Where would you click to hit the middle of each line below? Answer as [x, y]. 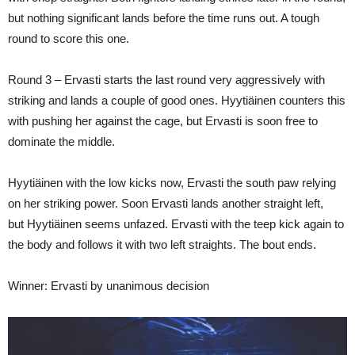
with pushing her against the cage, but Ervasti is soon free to [163, 121]
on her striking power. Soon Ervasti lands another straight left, [166, 204]
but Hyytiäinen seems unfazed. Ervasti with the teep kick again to [176, 224]
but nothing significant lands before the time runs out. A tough [164, 18]
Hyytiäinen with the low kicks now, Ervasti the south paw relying [172, 183]
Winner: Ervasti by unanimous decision [109, 286]
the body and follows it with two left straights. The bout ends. [162, 245]
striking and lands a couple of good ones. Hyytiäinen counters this [177, 101]
